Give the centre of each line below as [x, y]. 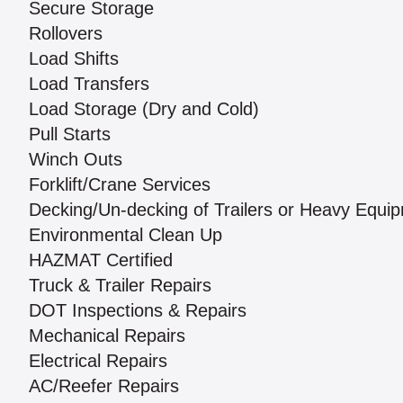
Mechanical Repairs [107, 336]
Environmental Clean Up [125, 235]
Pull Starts [70, 134]
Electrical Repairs [98, 361]
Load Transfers [89, 84]
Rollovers [66, 34]
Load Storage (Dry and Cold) [144, 109]
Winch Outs [76, 160]
